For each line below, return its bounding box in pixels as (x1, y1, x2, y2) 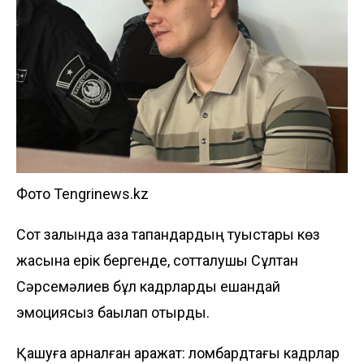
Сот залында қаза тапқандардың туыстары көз (16, 225, 320, 243)
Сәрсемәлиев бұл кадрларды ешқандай (16, 277, 280, 295)
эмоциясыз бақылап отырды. (16, 303, 210, 321)
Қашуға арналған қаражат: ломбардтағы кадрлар (16, 344, 340, 362)
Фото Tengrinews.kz (16, 184, 149, 202)
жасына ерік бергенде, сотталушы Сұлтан (16, 251, 298, 269)
